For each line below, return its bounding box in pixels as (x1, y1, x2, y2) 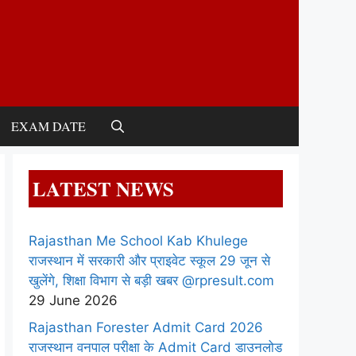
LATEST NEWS (33, 174, 174, 203)
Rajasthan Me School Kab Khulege (29, 233, 248, 249)
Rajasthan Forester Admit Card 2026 (29, 319, 263, 335)
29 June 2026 (29, 292, 118, 308)
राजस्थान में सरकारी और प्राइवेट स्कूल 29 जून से (29, 253, 270, 269)
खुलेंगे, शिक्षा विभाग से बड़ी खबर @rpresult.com (29, 273, 274, 288)
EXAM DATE (11, 118, 86, 134)
